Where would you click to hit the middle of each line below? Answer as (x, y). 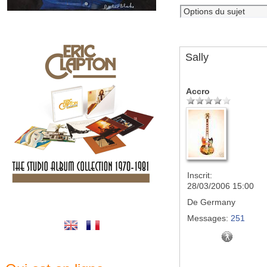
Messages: (208, 218)
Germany (217, 202)
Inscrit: (200, 175)
